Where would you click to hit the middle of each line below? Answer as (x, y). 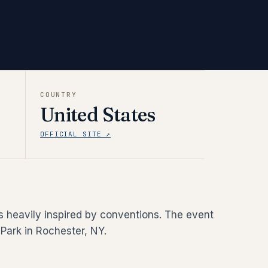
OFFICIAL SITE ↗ (76, 134)
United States (98, 115)
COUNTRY (59, 95)
